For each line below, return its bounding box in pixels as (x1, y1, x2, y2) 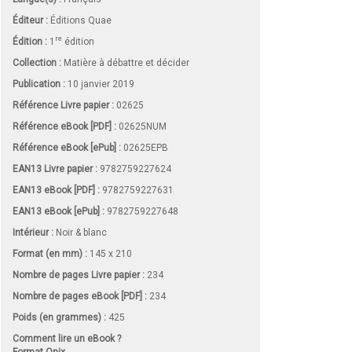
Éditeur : (13, 14, 48, 26)
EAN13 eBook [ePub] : (13, 205, 104, 217)
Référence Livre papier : (13, 99, 114, 111)
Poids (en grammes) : (13, 311, 106, 323)
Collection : (13, 57, 61, 68)
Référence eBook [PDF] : (13, 120, 116, 132)
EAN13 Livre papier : (13, 163, 97, 174)
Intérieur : (13, 226, 53, 238)
